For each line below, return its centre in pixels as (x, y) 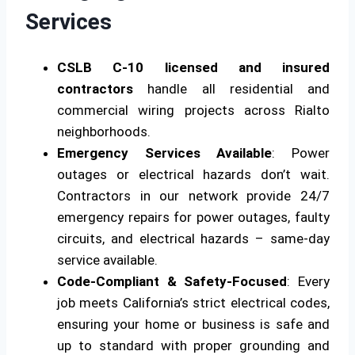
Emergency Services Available (165, 153)
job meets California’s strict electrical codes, (193, 303)
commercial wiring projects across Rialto (193, 111)
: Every (309, 282)
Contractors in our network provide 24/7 (193, 196)
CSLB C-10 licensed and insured (193, 68)
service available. (107, 260)
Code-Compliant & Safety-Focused (172, 282)
